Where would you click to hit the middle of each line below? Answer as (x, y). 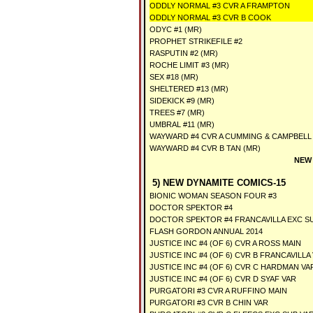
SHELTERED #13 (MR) (189, 89)
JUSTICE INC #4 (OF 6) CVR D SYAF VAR (223, 279)
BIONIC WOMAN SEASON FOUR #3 (213, 196)
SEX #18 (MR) (174, 77)
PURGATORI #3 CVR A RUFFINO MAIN (218, 291)
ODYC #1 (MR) (176, 29)
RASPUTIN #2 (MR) (184, 53)
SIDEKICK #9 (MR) (182, 101)
